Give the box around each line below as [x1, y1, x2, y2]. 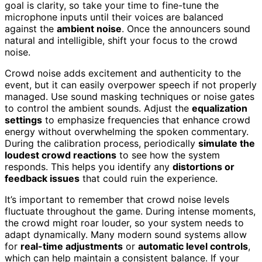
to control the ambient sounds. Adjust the [5, 102, 192, 114]
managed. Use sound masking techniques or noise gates [5, 90, 254, 102]
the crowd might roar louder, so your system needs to [5, 216, 244, 229]
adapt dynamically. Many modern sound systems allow [5, 228, 247, 240]
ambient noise [57, 22, 122, 35]
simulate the [198, 137, 255, 149]
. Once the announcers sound [122, 22, 250, 35]
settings [5, 113, 42, 126]
